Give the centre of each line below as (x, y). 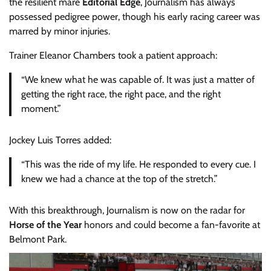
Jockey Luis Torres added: (60, 140)
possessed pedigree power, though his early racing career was (135, 16)
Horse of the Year (45, 224)
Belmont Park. (38, 239)
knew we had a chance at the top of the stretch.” (119, 178)
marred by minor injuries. (60, 31)
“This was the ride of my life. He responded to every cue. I (139, 164)
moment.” (41, 108)
